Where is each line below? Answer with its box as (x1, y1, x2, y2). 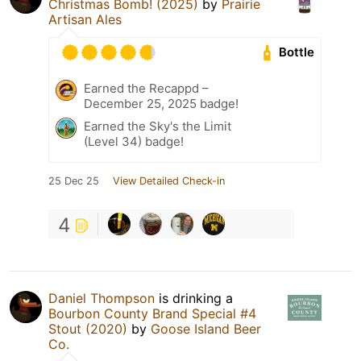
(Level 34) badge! (84, 133, 184, 149)
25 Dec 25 (48, 174, 99, 187)
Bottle (279, 44, 315, 60)
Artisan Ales (48, 10, 122, 27)
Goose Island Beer (151, 320, 261, 337)
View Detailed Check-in (113, 174, 225, 187)
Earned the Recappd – (84, 80, 209, 96)
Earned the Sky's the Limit (84, 118, 231, 134)
